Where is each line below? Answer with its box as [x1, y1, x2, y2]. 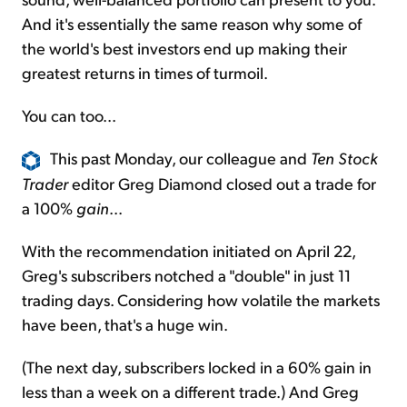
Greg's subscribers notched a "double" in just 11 [22, 263, 351, 285]
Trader [22, 172, 68, 194]
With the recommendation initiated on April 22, [22, 239, 355, 261]
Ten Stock [311, 147, 378, 169]
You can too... [22, 104, 116, 126]
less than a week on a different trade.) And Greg [22, 380, 359, 402]
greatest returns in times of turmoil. [22, 62, 268, 84]
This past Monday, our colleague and [50, 147, 311, 169]
